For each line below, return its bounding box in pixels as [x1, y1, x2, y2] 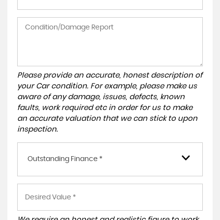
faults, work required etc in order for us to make [17, 104, 192, 111]
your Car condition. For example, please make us [17, 82, 197, 90]
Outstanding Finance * [27, 156, 103, 163]
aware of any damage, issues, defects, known [17, 93, 185, 101]
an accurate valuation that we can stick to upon [17, 115, 197, 122]
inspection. [17, 126, 58, 133]
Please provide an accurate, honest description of [17, 72, 202, 79]
